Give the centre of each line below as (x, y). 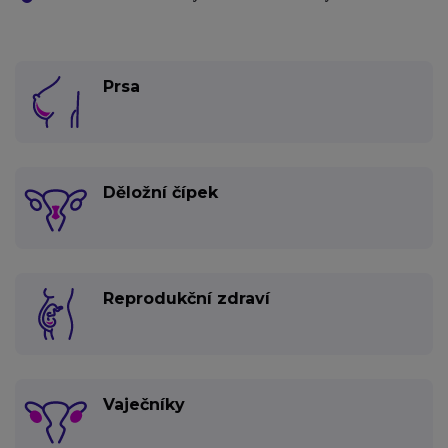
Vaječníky (144, 404)
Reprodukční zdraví (186, 298)
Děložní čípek (160, 192)
